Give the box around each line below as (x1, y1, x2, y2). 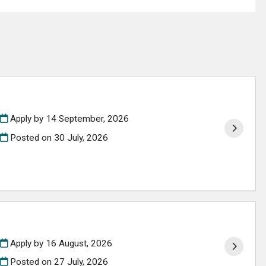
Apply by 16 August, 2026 (7, 237, 112, 249)
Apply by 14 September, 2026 (7, 113, 129, 124)
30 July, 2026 (53, 132, 108, 143)
